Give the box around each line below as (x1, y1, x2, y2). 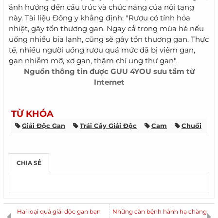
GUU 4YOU (110, 67, 151, 76)
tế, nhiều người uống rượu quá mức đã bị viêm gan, (9, 45, 195, 54)
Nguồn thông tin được (23, 67, 110, 76)
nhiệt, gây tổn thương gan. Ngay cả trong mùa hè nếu (9, 24, 204, 33)
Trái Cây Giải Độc (80, 122, 137, 129)
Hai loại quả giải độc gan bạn (17, 208, 101, 215)
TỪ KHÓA (11, 109, 54, 119)
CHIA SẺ (17, 159, 41, 166)
